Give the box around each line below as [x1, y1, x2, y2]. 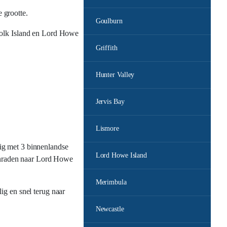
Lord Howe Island [95, 152, 147, 159]
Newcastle [95, 205, 124, 213]
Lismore [95, 125, 119, 132]
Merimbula [95, 178, 127, 186]
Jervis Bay [95, 98, 125, 105]
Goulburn [95, 17, 123, 25]
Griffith [95, 44, 118, 52]
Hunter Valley [95, 71, 135, 79]
